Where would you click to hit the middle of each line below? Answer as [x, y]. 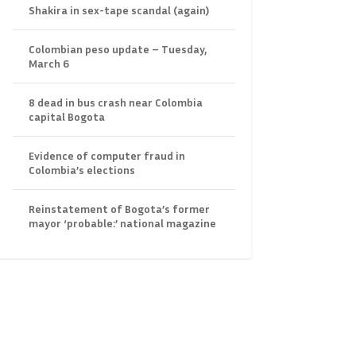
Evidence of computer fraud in [106, 155]
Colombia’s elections [81, 169]
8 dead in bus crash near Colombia [115, 102]
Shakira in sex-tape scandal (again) [118, 10]
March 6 [48, 63]
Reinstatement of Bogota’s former [119, 208]
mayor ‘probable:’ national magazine [122, 222]
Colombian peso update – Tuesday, [117, 48]
